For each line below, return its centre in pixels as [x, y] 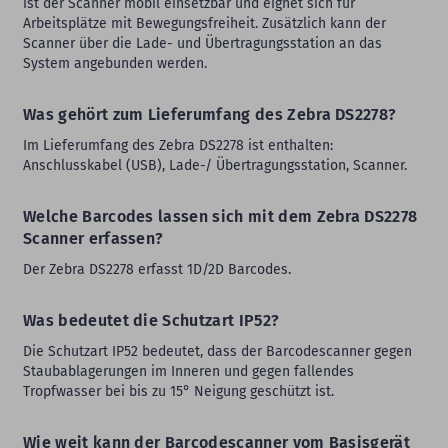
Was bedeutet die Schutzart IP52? [151, 320]
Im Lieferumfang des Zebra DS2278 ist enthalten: [178, 145]
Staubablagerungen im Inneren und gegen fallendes [188, 371]
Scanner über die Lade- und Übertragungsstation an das [202, 43]
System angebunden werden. [115, 63]
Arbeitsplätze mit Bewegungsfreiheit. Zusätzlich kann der [204, 23]
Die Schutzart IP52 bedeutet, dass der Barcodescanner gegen [217, 351]
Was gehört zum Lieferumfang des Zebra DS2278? [210, 114]
